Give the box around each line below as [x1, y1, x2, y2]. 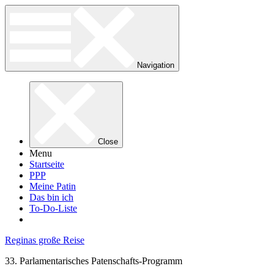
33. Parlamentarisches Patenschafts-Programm [5, 256, 182, 266]
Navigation [137, 61, 174, 70]
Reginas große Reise [5, 235, 84, 245]
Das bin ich [29, 192, 73, 202]
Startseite [29, 159, 64, 169]
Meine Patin [29, 181, 76, 191]
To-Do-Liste [29, 203, 77, 213]
